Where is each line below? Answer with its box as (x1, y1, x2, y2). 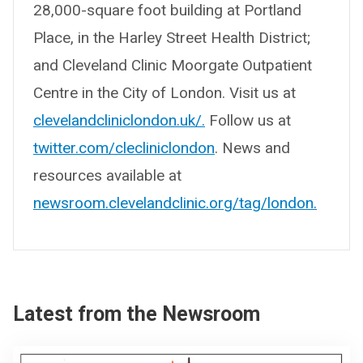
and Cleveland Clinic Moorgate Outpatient (33, 55, 312, 75)
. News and (215, 138, 290, 157)
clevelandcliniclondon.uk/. (33, 110, 205, 130)
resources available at (33, 165, 181, 185)
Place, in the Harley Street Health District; (33, 28, 310, 47)
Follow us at (205, 110, 291, 130)
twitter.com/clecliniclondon (33, 138, 215, 157)
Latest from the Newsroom (13, 301, 260, 326)
